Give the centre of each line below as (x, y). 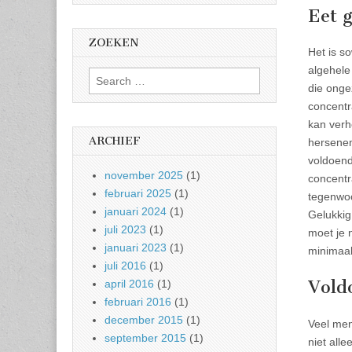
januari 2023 (136, 248)
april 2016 (129, 284)
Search (106, 76)
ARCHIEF (115, 141)
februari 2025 (138, 194)
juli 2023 (125, 230)
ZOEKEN (114, 43)
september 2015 (145, 338)
